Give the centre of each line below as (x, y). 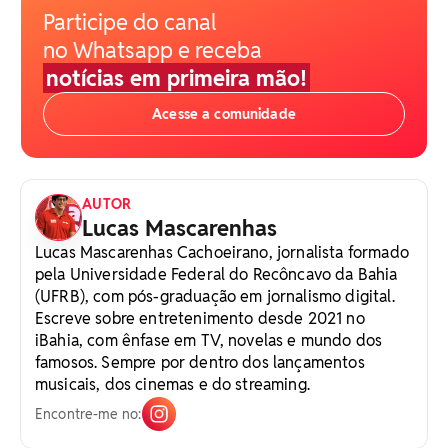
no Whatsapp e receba (152, 49)
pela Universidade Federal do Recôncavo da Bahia (216, 274)
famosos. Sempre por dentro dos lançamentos (200, 362)
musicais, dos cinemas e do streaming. (172, 384)
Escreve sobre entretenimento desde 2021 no (200, 318)
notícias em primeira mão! (176, 77)
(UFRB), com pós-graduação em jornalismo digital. (215, 296)
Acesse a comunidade (224, 113)
